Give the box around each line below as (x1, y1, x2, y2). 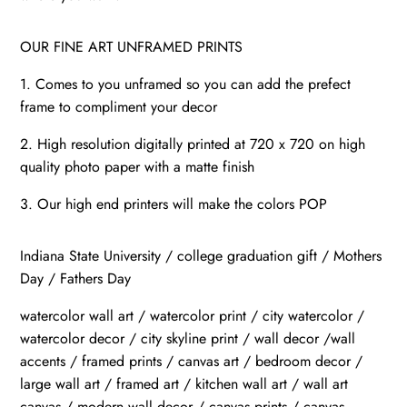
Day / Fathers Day (20, 268, 132, 290)
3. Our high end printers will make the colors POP (20, 194, 328, 215)
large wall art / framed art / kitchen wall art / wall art (20, 373, 349, 395)
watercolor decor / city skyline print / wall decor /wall (20, 328, 356, 350)
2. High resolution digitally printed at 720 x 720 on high (20, 134, 366, 155)
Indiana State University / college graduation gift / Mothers (20, 245, 382, 267)
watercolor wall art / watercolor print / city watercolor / (20, 305, 365, 327)
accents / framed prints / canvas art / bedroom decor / (20, 351, 363, 372)
